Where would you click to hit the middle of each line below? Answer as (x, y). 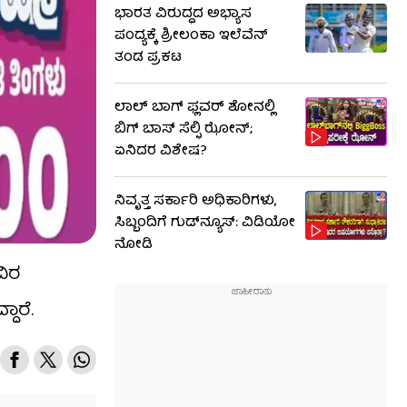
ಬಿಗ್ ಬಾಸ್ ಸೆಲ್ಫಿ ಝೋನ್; (184, 130)
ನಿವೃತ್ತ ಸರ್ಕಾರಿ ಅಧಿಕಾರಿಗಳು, (195, 202)
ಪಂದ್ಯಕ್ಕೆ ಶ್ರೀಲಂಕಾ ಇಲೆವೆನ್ (191, 36)
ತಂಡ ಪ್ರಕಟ (148, 58)
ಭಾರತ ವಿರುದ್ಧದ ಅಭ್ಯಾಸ (183, 15)
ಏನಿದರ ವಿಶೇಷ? (161, 152)
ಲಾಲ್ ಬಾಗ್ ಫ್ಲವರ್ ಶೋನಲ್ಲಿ (195, 108)
